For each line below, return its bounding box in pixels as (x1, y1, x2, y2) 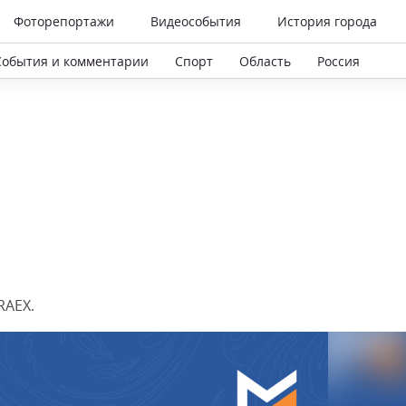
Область (239, 52, 291, 70)
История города (277, 13, 377, 30)
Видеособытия (150, 13, 241, 30)
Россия (317, 52, 360, 70)
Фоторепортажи (14, 13, 114, 30)
